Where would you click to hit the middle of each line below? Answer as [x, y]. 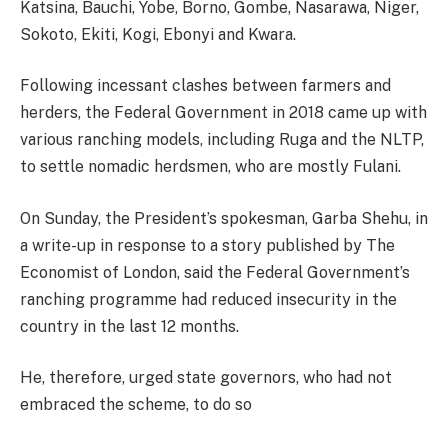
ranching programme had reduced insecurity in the [208, 299]
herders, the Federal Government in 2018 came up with [223, 113]
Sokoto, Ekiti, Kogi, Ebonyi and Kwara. [158, 34]
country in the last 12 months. [129, 326]
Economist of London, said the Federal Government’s [215, 272]
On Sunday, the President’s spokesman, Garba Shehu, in [224, 218]
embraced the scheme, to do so [136, 405]
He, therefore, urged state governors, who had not [206, 378]
